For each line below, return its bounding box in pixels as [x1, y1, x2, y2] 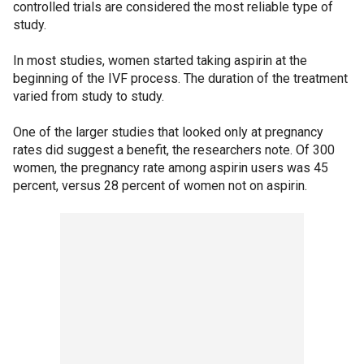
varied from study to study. [13, 88, 164, 104]
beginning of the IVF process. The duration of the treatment [13, 70, 348, 86]
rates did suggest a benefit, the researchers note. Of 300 [13, 141, 335, 158]
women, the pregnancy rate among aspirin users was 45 [13, 159, 328, 175]
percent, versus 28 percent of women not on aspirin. [13, 177, 307, 193]
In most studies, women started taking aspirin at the [13, 52, 307, 68]
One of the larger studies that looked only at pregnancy [13, 123, 323, 140]
